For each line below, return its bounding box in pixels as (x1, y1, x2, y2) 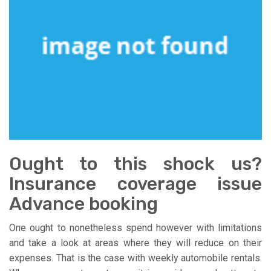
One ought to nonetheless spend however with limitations (9, 221, 262, 233)
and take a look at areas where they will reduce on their (9, 237, 262, 249)
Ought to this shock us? (9, 152, 262, 175)
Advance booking (9, 192, 158, 215)
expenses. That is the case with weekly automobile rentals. (9, 252, 262, 264)
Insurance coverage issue (9, 172, 262, 195)
